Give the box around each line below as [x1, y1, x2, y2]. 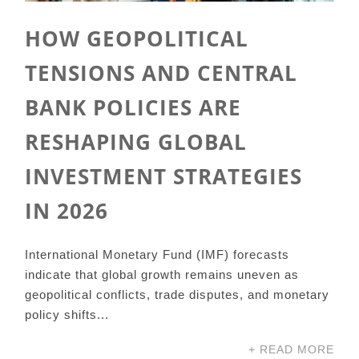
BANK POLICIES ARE [25, 94, 242, 121]
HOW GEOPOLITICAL [25, 25, 249, 52]
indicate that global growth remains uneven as [25, 268, 300, 281]
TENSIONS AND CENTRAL [25, 59, 298, 87]
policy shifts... [25, 308, 110, 321]
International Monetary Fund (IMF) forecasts [25, 248, 290, 261]
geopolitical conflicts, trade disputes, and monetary [25, 288, 330, 301]
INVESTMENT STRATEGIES [25, 163, 303, 190]
